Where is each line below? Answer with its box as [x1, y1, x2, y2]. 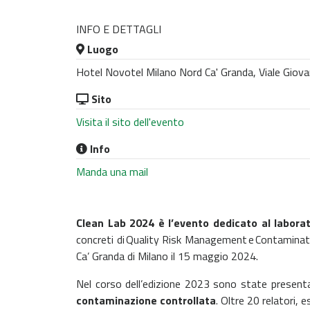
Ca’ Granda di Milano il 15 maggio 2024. [76, 247, 258, 264]
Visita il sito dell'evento [76, 113, 184, 130]
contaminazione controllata [76, 291, 217, 309]
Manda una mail [76, 163, 148, 180]
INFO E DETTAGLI [76, 21, 161, 37]
